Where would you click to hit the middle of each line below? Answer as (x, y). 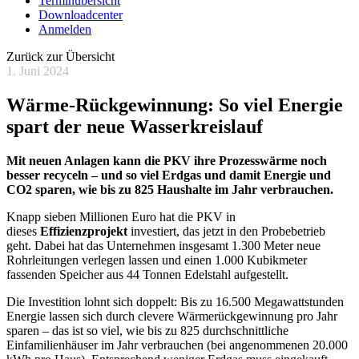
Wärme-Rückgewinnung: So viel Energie (175, 105)
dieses (23, 231)
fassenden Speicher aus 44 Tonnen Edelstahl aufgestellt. (147, 274)
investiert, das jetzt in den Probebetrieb (226, 231)
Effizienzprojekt (84, 231)
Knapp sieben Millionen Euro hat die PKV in (121, 216)
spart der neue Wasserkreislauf (135, 126)
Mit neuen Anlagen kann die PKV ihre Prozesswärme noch (167, 160)
